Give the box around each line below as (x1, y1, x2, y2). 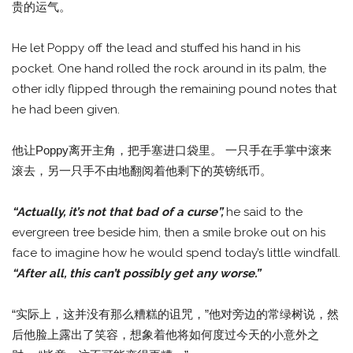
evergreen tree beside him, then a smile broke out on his (12, 225, 325, 240)
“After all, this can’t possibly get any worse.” (12, 266, 260, 281)
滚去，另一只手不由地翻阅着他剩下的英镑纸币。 (12, 164, 272, 178)
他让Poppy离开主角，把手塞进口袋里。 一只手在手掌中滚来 (12, 143, 332, 158)
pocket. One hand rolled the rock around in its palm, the (12, 61, 326, 76)
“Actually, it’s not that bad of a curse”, (12, 205, 226, 220)
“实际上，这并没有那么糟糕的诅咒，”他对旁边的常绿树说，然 (12, 307, 339, 321)
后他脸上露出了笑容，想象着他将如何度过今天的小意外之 (12, 328, 319, 342)
